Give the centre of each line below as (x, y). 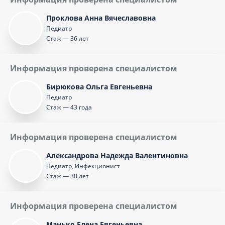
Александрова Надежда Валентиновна (117, 155)
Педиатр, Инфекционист (83, 166)
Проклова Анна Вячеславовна (101, 18)
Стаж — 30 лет (68, 176)
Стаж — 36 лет (68, 38)
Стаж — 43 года (69, 107)
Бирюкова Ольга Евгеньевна (99, 87)
